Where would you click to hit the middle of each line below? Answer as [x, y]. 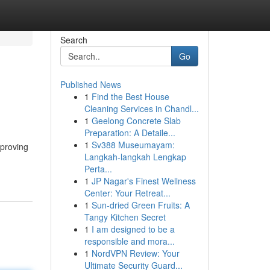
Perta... [98, 169]
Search [74, 40]
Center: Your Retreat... [127, 193]
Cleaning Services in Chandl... [141, 108]
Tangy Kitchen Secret [125, 217]
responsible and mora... [129, 241]
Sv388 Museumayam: [133, 145]
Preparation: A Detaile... [130, 133]
